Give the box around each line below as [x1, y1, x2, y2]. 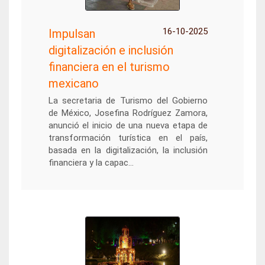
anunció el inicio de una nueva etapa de [48, 120, 208, 131]
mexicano [48, 76, 99, 91]
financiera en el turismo [48, 60, 170, 74]
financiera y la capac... [48, 157, 134, 168]
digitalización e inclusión [48, 43, 173, 57]
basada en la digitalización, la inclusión [48, 145, 208, 156]
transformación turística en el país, [48, 132, 208, 143]
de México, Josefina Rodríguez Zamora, [48, 108, 208, 118]
